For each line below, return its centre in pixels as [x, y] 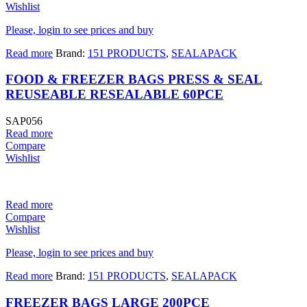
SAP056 [24, 121]
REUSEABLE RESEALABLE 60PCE [114, 95]
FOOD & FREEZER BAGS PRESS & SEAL [134, 79]
